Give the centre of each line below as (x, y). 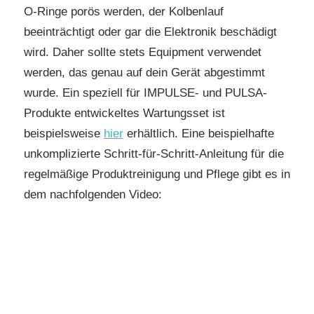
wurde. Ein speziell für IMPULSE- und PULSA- (145, 93)
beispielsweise (64, 134)
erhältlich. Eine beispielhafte (199, 134)
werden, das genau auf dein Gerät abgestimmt (144, 73)
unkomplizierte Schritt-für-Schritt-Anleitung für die (154, 154)
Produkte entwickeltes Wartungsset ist (124, 114)
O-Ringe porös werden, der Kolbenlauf (124, 12)
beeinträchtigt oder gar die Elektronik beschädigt (150, 32)
